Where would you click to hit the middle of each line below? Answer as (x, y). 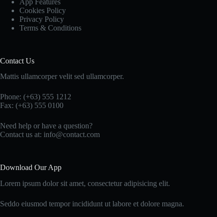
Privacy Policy (42, 19)
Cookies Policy (43, 10)
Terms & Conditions (50, 28)
